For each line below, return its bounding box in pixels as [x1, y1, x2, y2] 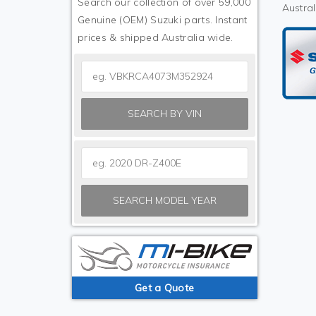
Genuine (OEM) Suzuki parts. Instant [78, 13, 248, 26]
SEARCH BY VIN [127, 107, 202, 120]
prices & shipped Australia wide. [78, 31, 233, 44]
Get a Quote [135, 281, 195, 295]
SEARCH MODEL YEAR [112, 194, 217, 207]
